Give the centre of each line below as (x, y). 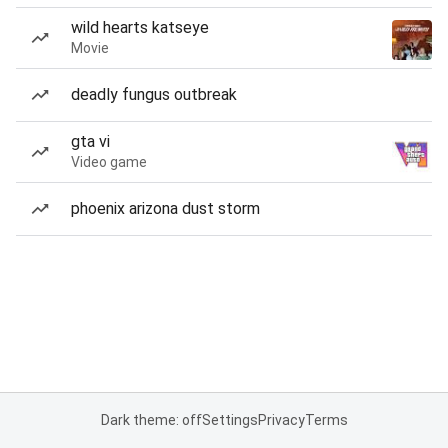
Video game (109, 162)
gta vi (90, 141)
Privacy (281, 420)
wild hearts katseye (140, 27)
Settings (229, 420)
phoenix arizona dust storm (165, 208)
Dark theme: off (151, 420)
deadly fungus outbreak (154, 94)
